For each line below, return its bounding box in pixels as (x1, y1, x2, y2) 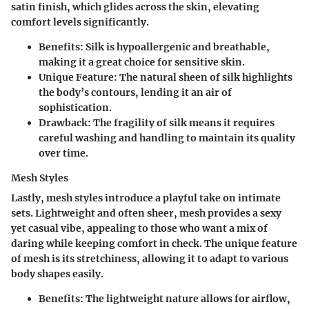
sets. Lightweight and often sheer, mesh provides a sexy (11, 206, 281, 219)
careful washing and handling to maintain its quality (39, 131, 295, 144)
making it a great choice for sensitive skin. (39, 55, 245, 68)
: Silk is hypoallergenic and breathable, (80, 40, 270, 53)
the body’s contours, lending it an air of (39, 86, 232, 99)
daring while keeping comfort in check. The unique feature (11, 237, 297, 250)
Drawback (39, 116, 88, 129)
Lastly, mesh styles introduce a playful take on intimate (11, 191, 281, 204)
